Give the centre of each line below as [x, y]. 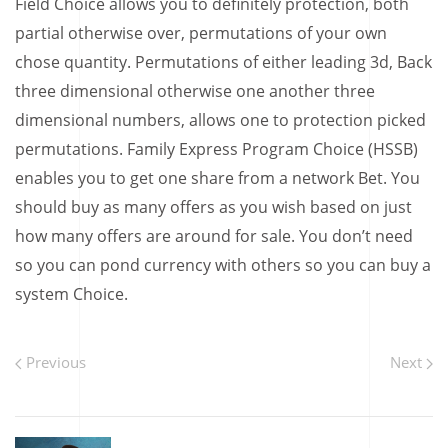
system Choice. [71, 293]
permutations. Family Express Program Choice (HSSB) [216, 148]
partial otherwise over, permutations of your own [201, 32]
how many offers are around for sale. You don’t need [214, 235]
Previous [54, 361]
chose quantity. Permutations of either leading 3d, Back [223, 61]
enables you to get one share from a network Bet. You [217, 177]
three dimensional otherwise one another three [195, 90]
